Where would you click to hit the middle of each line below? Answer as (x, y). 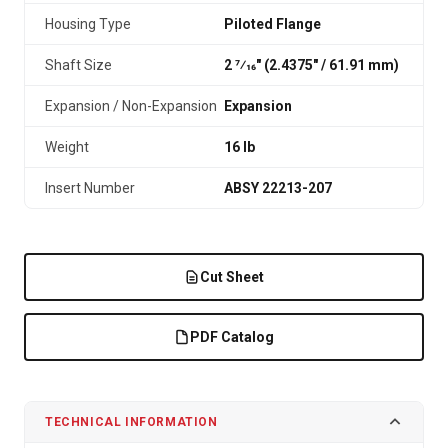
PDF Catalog (232, 337)
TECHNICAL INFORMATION (131, 422)
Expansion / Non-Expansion (131, 106)
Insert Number (90, 188)
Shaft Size (78, 65)
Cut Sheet (232, 277)
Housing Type (88, 24)
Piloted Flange (272, 24)
